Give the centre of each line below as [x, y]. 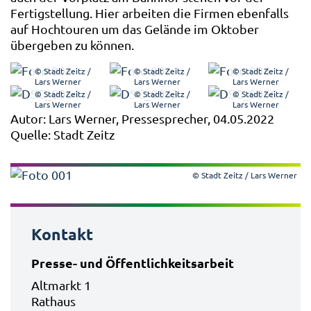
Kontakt [62, 235]
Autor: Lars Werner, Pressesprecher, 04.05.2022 [144, 119]
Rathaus [53, 301]
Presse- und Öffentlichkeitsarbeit [133, 263]
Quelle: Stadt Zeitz [64, 135]
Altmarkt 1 [61, 285]
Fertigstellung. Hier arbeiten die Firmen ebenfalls [150, 13]
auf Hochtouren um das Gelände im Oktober [135, 29]
